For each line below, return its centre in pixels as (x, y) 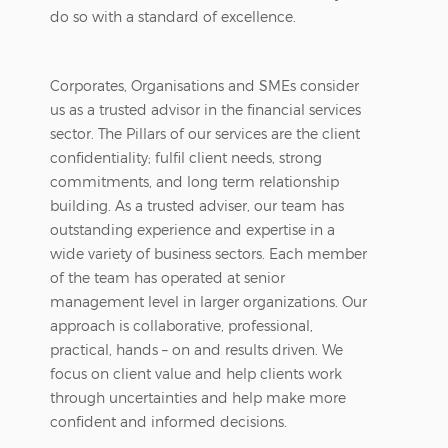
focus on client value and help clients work (196, 373)
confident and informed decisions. (168, 421)
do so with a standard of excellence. (173, 16)
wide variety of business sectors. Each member (208, 253)
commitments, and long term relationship (194, 181)
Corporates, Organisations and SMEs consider (204, 85)
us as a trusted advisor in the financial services (205, 109)
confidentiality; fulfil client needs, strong (186, 157)
